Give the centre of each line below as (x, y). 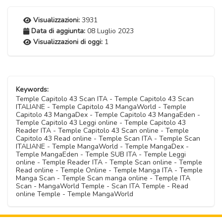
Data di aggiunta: (58, 31)
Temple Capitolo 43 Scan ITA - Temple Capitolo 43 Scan (105, 99)
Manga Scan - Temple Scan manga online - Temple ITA (103, 178)
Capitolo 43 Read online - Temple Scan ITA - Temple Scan (108, 139)
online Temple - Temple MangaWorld (75, 194)
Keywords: (32, 89)
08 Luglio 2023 (110, 31)
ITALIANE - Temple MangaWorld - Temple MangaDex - (102, 146)
